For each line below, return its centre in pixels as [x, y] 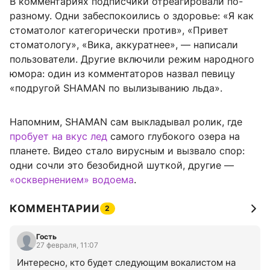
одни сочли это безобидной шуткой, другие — [122, 165]
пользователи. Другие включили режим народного [132, 59]
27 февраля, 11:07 [67, 245]
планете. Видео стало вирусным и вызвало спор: [127, 150]
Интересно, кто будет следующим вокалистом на [126, 262]
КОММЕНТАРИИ [55, 208]
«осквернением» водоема [72, 179]
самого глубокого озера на [174, 136]
